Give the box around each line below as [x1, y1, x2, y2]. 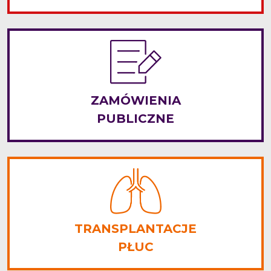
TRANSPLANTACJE [74, 221, 197, 236]
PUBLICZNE [97, 111, 174, 126]
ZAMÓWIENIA [90, 93, 181, 108]
